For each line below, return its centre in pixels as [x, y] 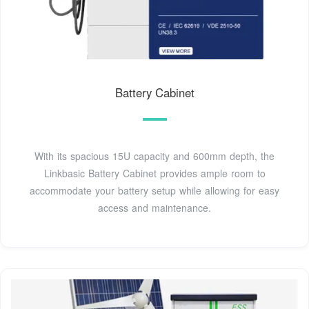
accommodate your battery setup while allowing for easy [154, 190]
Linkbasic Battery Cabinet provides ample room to [154, 173]
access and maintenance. [154, 207]
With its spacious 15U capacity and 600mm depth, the [154, 156]
